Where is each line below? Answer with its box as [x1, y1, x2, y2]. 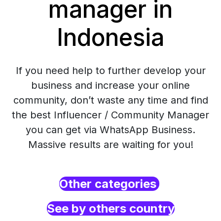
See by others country [46, 201, 175, 216]
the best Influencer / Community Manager [12, 109, 209, 121]
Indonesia [57, 23, 164, 52]
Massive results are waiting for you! [28, 139, 193, 150]
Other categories [59, 177, 159, 191]
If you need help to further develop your [15, 65, 206, 76]
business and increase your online [31, 79, 190, 91]
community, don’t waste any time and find [13, 94, 208, 106]
